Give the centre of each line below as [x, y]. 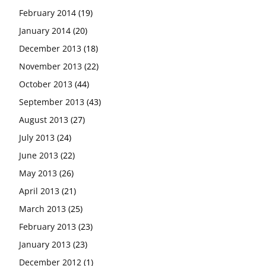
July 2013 [37, 137]
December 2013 [50, 48]
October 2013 [46, 84]
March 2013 [42, 208]
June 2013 [39, 155]
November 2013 [50, 66]
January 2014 [45, 30]
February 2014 [47, 12]
